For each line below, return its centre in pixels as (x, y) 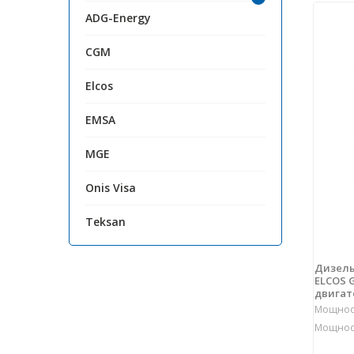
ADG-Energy (118, 18)
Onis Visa (111, 188)
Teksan (105, 222)
